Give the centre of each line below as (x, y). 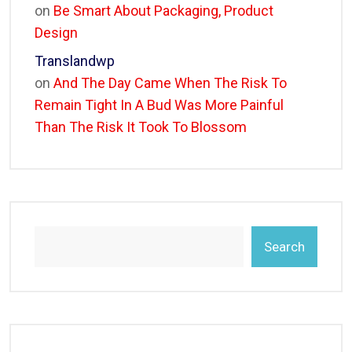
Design (56, 33)
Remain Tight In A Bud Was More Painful (159, 105)
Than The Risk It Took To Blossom (141, 127)
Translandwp (75, 61)
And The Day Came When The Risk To (170, 83)
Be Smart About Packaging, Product (163, 11)
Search (284, 247)
